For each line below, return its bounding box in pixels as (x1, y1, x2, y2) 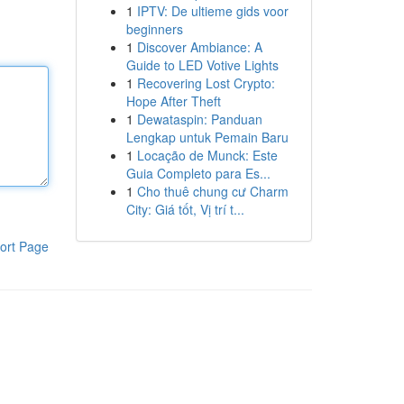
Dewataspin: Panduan (136, 110, 262, 128)
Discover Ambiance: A (136, 38, 262, 56)
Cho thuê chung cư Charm (136, 182, 289, 200)
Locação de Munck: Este (136, 146, 278, 164)
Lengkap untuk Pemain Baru (125, 128, 289, 146)
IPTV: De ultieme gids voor (136, 2, 289, 20)
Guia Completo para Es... (125, 164, 271, 182)
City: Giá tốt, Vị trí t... (125, 200, 244, 218)
